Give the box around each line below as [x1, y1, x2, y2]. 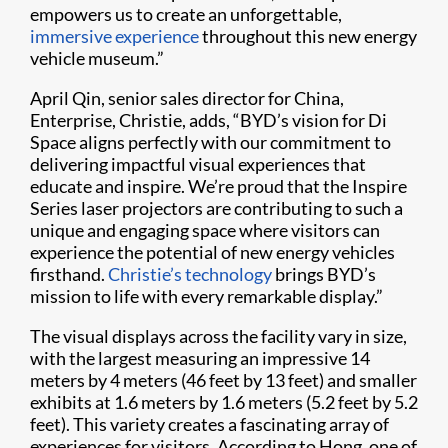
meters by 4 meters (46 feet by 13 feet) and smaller [30, 369, 417, 392]
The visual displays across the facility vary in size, [30, 325, 407, 348]
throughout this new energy [199, 25, 417, 48]
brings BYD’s [272, 263, 376, 286]
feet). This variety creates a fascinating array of [30, 413, 389, 436]
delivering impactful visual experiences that [30, 153, 366, 176]
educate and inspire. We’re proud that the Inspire [30, 175, 407, 198]
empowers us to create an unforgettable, [30, 3, 342, 26]
